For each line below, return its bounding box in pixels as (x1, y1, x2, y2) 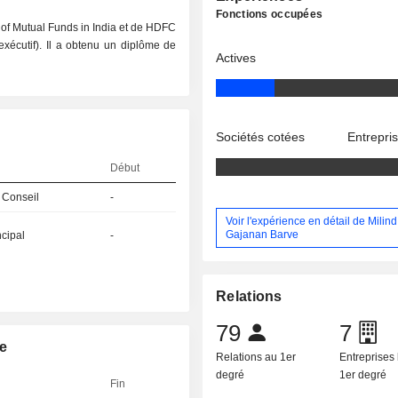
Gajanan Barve (226, 227, 299, 241)
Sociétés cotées (216, 130, 306, 144)
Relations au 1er (216, 351, 297, 364)
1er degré (339, 369, 387, 382)
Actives (216, 51, 257, 65)
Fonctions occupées (216, 8, 323, 20)
